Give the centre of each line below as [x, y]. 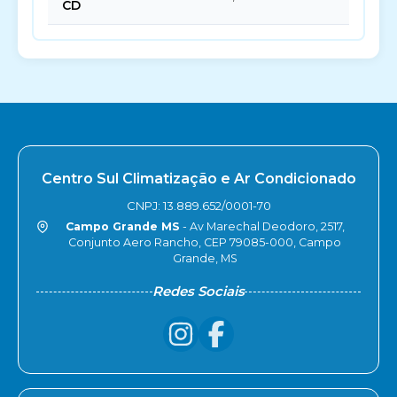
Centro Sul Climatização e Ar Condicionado [198, 179]
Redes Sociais [198, 291]
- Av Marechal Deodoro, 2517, [262, 226]
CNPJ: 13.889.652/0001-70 [198, 206]
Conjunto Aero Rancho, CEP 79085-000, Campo [205, 242]
